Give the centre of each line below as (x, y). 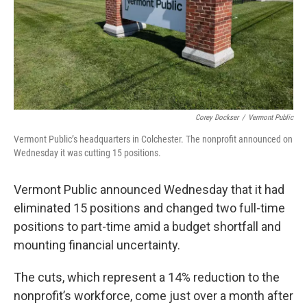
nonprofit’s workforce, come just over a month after (153, 295)
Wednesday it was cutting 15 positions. (87, 152)
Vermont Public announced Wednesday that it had (149, 189)
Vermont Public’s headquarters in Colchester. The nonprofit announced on (153, 139)
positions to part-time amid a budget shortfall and (147, 226)
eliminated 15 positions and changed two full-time (149, 208)
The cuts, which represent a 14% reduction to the (147, 277)
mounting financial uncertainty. (97, 245)
